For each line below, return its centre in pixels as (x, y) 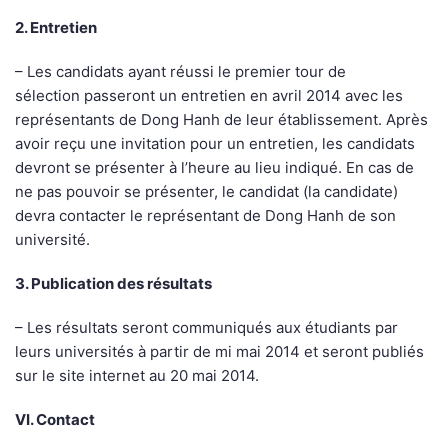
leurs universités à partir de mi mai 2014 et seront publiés (219, 352)
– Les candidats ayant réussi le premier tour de (180, 72)
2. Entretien (56, 28)
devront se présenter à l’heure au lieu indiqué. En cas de (214, 168)
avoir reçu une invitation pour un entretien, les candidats (215, 144)
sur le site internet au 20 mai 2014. (137, 376)
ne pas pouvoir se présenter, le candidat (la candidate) (206, 192)
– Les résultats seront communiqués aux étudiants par (206, 328)
